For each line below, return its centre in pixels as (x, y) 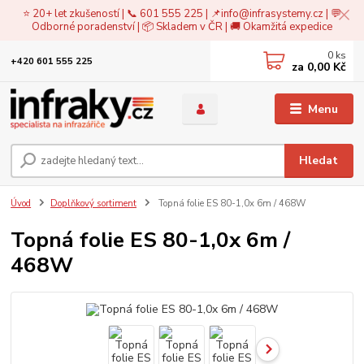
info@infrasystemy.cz (272, 13)
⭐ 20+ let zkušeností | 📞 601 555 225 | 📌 (122, 13)
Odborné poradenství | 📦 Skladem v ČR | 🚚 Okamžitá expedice (182, 26)
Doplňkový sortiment (93, 203)
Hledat (319, 160)
